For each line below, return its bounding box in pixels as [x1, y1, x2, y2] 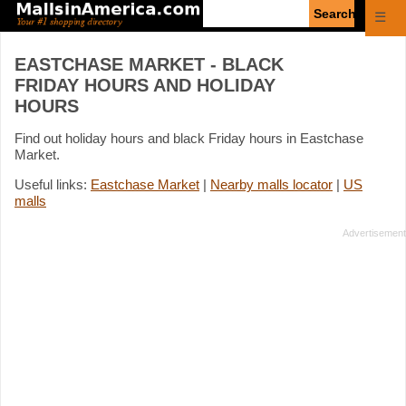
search [202, 14, 243, 30]
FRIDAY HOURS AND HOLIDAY [14, 74, 275, 95]
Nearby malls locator [210, 176, 333, 192]
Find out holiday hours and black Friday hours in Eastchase [14, 130, 363, 146]
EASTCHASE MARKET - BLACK [14, 53, 284, 74]
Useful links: [14, 176, 91, 192]
